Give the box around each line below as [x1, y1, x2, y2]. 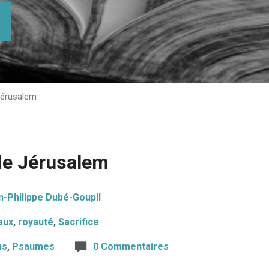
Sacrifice [58, 216, 99, 228]
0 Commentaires [93, 241, 169, 252]
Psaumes [12, 241, 55, 252]
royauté [18, 216, 53, 228]
